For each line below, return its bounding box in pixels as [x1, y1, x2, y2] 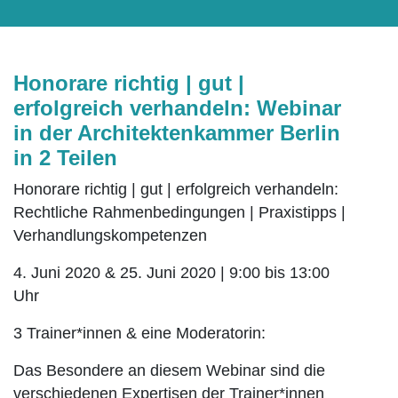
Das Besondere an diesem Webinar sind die [13, 362, 325, 380]
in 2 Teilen [13, 146, 117, 171]
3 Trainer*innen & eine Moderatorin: [13, 324, 266, 343]
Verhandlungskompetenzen [13, 227, 207, 245]
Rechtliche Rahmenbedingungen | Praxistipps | [13, 203, 346, 222]
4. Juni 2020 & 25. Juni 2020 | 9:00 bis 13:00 [13, 264, 330, 283]
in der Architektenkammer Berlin [13, 121, 340, 146]
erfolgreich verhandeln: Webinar [13, 96, 341, 121]
